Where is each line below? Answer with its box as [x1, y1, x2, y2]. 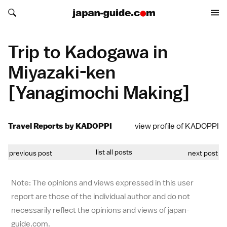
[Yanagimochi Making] [8, 81, 190, 103]
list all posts [95, 147, 132, 157]
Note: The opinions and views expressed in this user [11, 178, 194, 188]
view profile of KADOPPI [135, 121, 219, 131]
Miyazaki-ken [8, 61, 116, 83]
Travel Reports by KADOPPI [8, 121, 112, 131]
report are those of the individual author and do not [11, 192, 190, 202]
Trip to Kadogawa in [8, 41, 168, 62]
